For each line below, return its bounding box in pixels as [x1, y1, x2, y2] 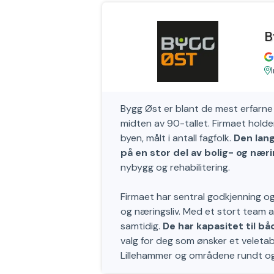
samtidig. [120, 220, 163, 232]
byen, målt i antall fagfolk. [120, 131, 234, 144]
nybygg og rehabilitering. [120, 161, 230, 174]
